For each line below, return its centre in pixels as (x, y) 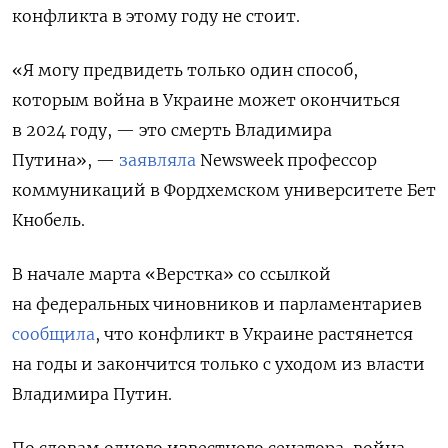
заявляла (157, 160)
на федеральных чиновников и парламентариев (217, 304)
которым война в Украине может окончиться (206, 100)
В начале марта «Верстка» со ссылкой (171, 274)
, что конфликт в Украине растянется (254, 334)
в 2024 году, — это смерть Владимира (172, 130)
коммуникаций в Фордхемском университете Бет (224, 190)
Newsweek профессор (286, 160)
